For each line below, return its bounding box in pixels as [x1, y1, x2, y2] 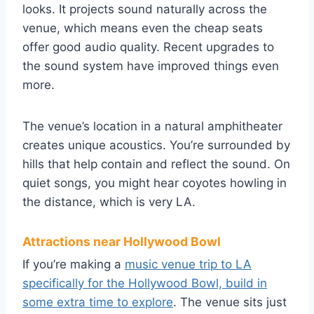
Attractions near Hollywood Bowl [22, 234, 221, 250]
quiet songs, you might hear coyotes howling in [22, 176, 287, 191]
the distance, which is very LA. [22, 195, 196, 210]
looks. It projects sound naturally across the [22, 2, 267, 17]
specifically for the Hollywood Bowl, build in [22, 276, 267, 291]
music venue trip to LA [125, 257, 252, 272]
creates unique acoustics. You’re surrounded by [22, 138, 290, 153]
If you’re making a [22, 257, 125, 272]
